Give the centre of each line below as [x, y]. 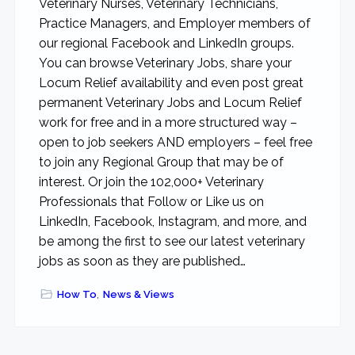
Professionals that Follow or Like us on [151, 201]
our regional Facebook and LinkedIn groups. [168, 43]
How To [76, 294]
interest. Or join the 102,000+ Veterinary [151, 181]
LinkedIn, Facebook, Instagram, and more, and [172, 221]
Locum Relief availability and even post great [171, 82]
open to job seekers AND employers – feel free [175, 142]
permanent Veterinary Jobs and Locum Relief [170, 102]
